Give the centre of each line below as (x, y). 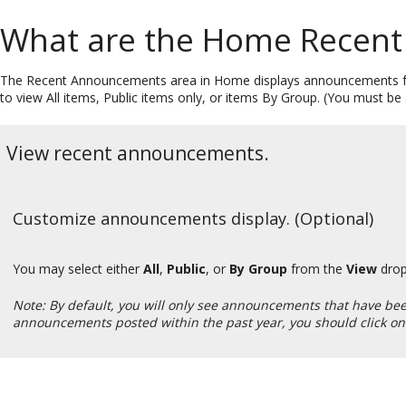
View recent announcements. (138, 153)
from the (317, 269)
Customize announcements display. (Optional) (193, 219)
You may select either (78, 269)
